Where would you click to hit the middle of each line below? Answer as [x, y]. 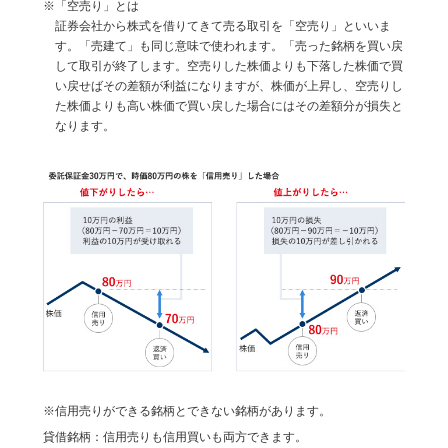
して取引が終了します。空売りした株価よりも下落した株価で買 [228, 65]
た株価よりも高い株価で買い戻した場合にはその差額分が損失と [228, 105]
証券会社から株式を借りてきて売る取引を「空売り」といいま [222, 25]
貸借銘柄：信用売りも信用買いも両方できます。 [174, 437]
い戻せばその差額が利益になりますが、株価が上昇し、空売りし [228, 85]
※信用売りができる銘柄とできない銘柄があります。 [186, 411]
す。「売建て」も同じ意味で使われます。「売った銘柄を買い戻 [228, 45]
